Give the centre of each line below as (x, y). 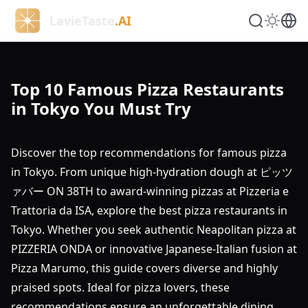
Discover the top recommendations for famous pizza (149, 153)
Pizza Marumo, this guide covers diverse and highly (144, 268)
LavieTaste (82, 20)
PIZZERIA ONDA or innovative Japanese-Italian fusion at (154, 249)
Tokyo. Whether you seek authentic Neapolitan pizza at (154, 230)
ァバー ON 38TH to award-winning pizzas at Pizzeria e (150, 191)
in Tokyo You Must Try (101, 108)
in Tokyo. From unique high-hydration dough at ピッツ (152, 172)
